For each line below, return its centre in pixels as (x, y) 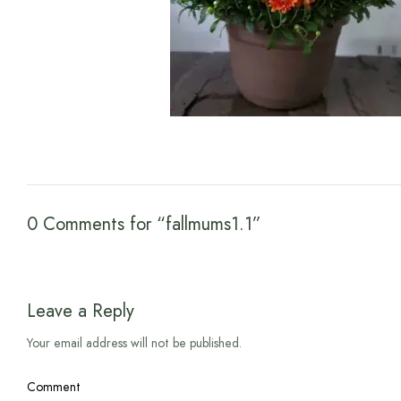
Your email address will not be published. (135, 342)
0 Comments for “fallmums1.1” (144, 224)
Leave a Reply (81, 311)
